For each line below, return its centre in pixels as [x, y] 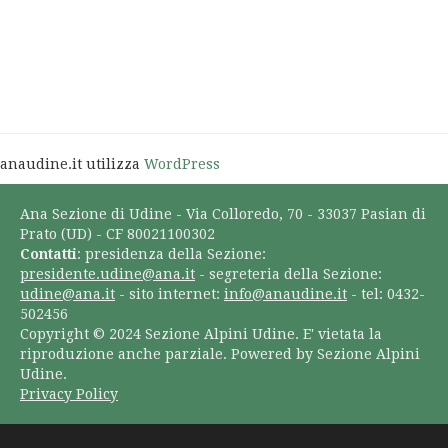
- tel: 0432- [386, 294]
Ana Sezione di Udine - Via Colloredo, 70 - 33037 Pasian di [223, 214]
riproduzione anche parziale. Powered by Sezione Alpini [220, 354]
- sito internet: [169, 294]
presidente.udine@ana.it [107, 274]
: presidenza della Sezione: [171, 254]
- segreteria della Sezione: [288, 274]
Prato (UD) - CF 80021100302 [117, 234]
